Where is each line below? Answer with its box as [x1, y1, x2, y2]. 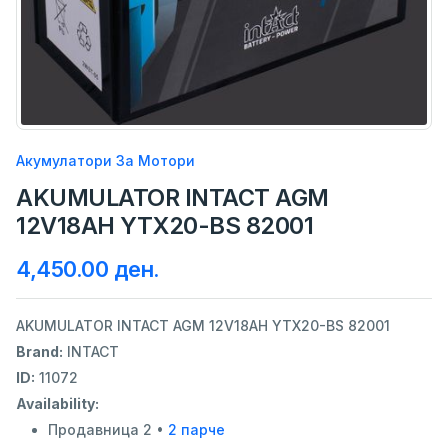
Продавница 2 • [48, 421, 168, 439]
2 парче [168, 421, 225, 439]
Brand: [16, 343, 63, 361]
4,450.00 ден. [16, 256, 160, 283]
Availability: [16, 395, 99, 413]
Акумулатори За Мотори [16, 152, 195, 170]
